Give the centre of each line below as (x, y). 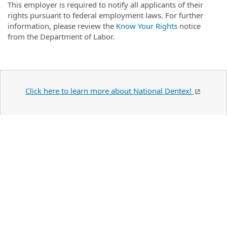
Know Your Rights (147, 26)
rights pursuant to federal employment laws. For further (105, 15)
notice (189, 26)
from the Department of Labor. (61, 36)
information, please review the (62, 26)
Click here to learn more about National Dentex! (109, 91)
